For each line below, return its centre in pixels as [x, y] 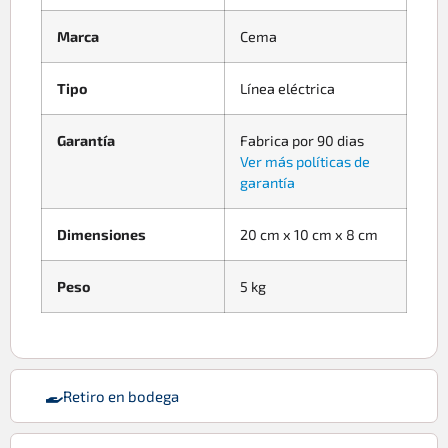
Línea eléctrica [287, 88]
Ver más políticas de [305, 161]
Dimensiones [101, 234]
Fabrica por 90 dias [302, 140]
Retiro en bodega [121, 395]
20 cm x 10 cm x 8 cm [309, 234]
